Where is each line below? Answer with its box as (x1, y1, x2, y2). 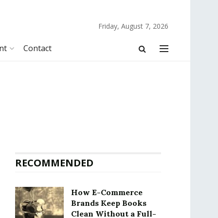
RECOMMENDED (15, 156, 93, 169)
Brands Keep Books (71, 198, 146, 208)
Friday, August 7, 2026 (98, 21, 168, 31)
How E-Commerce (71, 187, 143, 197)
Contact (23, 43, 52, 54)
